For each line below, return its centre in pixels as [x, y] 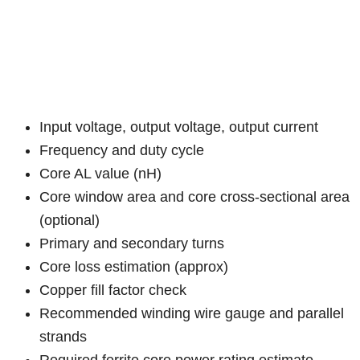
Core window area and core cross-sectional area [195, 197]
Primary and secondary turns [132, 244]
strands [63, 337]
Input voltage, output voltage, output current [179, 127]
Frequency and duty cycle [122, 151]
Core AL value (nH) [101, 174]
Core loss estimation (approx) [134, 267]
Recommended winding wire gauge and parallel [192, 314]
